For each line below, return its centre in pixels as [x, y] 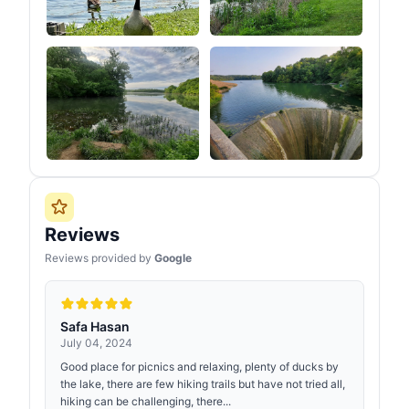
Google [173, 258]
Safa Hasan [95, 326]
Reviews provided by [100, 258]
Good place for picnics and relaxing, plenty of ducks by [199, 367]
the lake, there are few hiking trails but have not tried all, [203, 384]
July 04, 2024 [96, 343]
